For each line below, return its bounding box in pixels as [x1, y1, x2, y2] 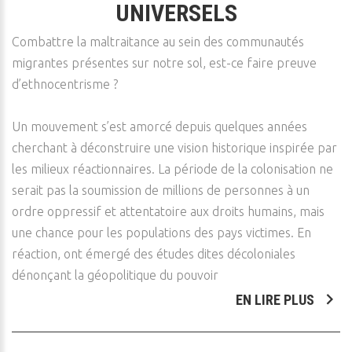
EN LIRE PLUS [236, 291, 317, 308]
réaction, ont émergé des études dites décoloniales [12, 247, 295, 261]
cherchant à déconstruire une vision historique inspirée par [12, 141, 337, 155]
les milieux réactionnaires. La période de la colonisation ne [12, 162, 333, 176]
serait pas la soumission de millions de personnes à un [12, 183, 310, 197]
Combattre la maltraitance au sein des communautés [12, 35, 304, 49]
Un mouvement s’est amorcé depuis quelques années [12, 119, 307, 134]
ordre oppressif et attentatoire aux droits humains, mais [12, 204, 324, 218]
